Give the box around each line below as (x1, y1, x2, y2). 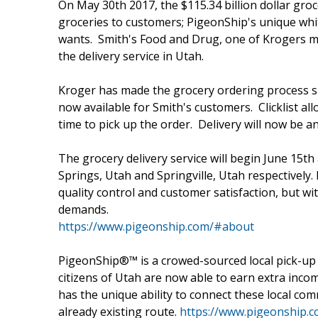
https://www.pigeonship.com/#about (58, 218, 254, 234)
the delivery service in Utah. (58, 48, 204, 64)
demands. (58, 201, 109, 217)
